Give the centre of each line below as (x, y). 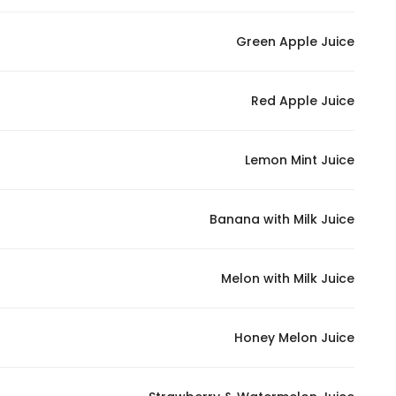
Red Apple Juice (303, 101)
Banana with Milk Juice (282, 219)
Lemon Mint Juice (300, 160)
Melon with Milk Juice (288, 278)
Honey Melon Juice (294, 338)
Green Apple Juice (295, 42)
